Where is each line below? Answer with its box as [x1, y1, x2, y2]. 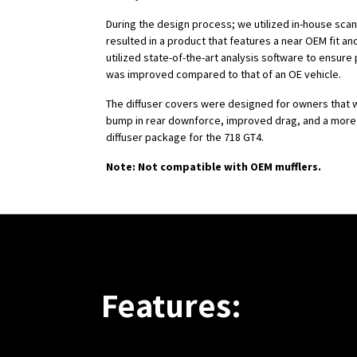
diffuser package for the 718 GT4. [106, 130, 264, 145]
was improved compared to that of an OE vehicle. [106, 67, 341, 82]
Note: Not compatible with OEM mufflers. [106, 159, 321, 175]
